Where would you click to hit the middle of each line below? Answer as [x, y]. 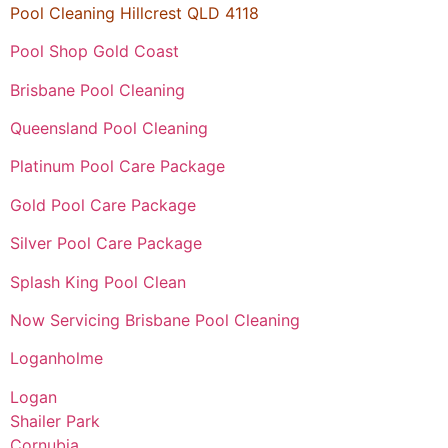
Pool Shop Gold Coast [94, 51]
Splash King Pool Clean [98, 281]
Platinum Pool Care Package [117, 166]
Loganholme [56, 358]
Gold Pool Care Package [103, 204]
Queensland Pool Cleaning [109, 128]
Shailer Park [55, 420]
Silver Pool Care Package [106, 243]
